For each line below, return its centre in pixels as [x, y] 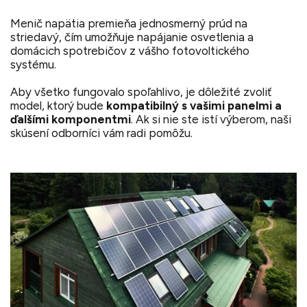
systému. [33, 64]
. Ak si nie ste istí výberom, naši [211, 119]
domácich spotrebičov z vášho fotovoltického [130, 51]
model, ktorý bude [58, 106]
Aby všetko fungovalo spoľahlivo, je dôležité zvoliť [141, 92]
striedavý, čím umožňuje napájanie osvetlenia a [132, 37]
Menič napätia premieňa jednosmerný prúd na [129, 23]
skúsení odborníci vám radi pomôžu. [103, 133]
